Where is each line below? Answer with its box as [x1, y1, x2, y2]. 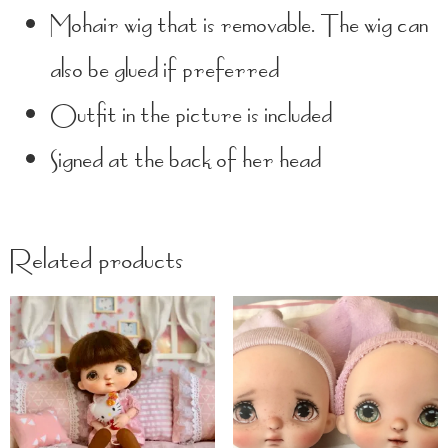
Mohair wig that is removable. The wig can [50, 5, 428, 43]
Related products [10, 240, 184, 280]
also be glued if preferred [50, 50, 279, 88]
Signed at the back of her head [50, 140, 321, 178]
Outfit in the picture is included [50, 95, 332, 133]
